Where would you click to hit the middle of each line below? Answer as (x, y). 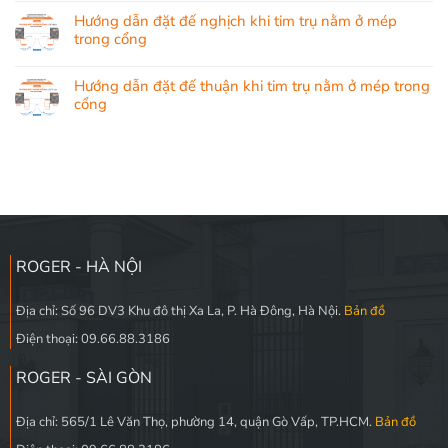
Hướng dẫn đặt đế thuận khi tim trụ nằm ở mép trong (252, 86)
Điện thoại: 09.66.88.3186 (92, 338)
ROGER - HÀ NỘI (78, 267)
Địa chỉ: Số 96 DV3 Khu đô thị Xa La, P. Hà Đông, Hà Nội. (179, 310)
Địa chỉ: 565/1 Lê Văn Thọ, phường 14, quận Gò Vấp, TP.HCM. (195, 422)
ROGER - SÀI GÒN (83, 378)
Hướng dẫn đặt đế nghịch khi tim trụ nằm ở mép (235, 21)
